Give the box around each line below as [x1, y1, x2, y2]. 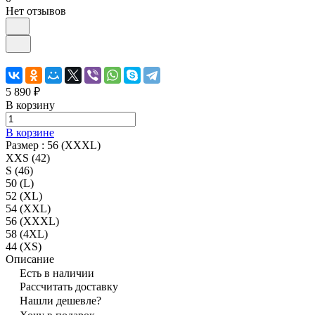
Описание [6, 252, 54, 265]
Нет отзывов [6, 4, 66, 17]
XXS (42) [6, 151, 50, 164]
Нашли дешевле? [20, 294, 101, 307]
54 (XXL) [6, 202, 51, 214]
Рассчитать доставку [20, 280, 118, 292]
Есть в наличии [20, 266, 94, 279]
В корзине [6, 126, 54, 139]
